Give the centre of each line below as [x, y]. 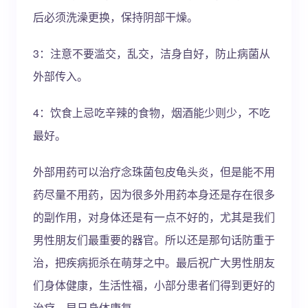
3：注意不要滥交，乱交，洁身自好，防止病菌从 [152, 53]
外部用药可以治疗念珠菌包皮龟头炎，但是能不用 [154, 172]
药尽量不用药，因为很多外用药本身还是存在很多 [154, 194]
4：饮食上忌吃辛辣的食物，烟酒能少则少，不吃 [152, 112]
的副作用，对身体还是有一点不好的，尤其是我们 [154, 217]
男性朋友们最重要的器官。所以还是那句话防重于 [154, 240]
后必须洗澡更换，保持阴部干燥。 [115, 17]
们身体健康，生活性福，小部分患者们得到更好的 [154, 285]
